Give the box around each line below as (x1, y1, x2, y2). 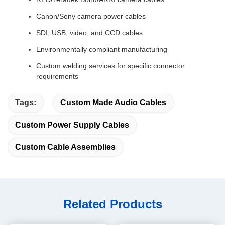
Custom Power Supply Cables (15, 121, 129, 129)
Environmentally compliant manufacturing (36, 45, 167, 53)
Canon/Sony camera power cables (36, 12, 146, 20)
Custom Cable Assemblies (15, 143, 116, 151)
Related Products (63, 197, 162, 211)
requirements (36, 72, 78, 80)
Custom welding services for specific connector (36, 62, 185, 70)
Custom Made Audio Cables (60, 98, 166, 107)
